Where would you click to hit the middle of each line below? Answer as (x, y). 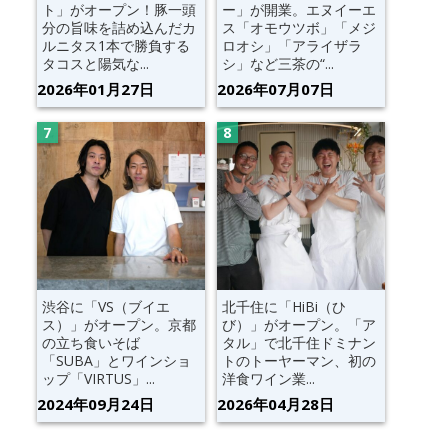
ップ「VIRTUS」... (98, 378)
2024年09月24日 (95, 403)
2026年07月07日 (275, 88)
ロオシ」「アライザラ (291, 45)
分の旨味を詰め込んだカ (118, 27)
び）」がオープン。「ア (298, 324)
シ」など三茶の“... (277, 63)
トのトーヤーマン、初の (298, 360)
